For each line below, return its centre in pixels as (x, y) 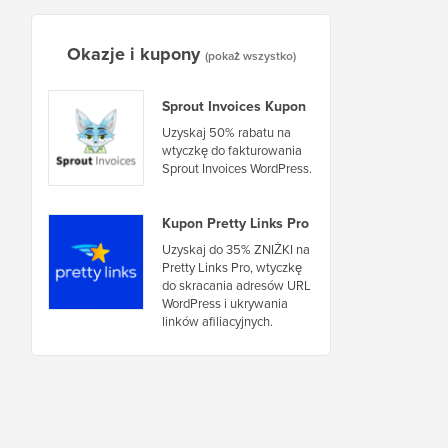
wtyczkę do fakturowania (232, 151)
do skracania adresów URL (236, 285)
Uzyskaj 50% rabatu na (226, 133)
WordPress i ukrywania (225, 303)
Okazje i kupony (133, 53)
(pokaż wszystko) (250, 55)
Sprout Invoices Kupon (234, 107)
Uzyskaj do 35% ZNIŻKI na (236, 249)
